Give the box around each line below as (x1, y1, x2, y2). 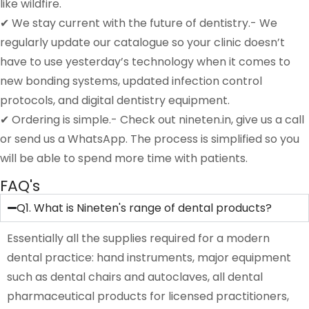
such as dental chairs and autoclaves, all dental (7, 268, 263, 285)
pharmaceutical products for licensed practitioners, (7, 288, 289, 304)
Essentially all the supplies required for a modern (7, 230, 270, 246)
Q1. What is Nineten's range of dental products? (17, 199, 272, 216)
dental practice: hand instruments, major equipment (7, 249, 291, 266)
